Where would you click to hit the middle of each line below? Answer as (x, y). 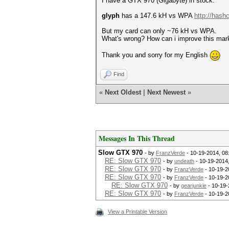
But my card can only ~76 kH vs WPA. (159, 31)
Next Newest (166, 92)
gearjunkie (194, 186)
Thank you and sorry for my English (156, 55)
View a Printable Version (138, 212)
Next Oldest (123, 92)
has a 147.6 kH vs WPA (157, 16)
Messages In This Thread (137, 138)
